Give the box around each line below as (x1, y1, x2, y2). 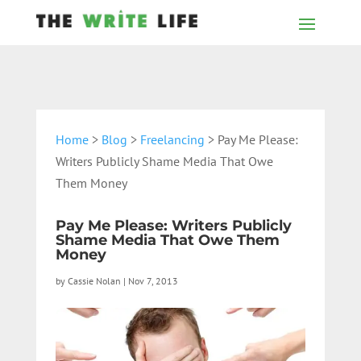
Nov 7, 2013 (127, 275, 178, 287)
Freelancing (139, 131, 205, 147)
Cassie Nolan (67, 275, 121, 287)
